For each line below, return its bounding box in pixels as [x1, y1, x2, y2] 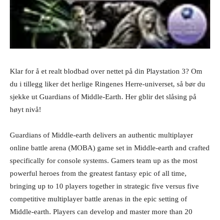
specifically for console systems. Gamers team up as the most [10, 156, 197, 165]
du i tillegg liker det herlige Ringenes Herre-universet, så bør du [10, 80, 205, 88]
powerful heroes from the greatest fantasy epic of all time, [10, 169, 187, 177]
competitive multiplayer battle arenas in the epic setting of [10, 194, 187, 203]
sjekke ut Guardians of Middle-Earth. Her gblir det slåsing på [10, 92, 196, 101]
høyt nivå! [10, 105, 41, 113]
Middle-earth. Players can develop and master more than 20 [10, 207, 192, 216]
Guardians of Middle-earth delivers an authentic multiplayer [10, 131, 193, 139]
